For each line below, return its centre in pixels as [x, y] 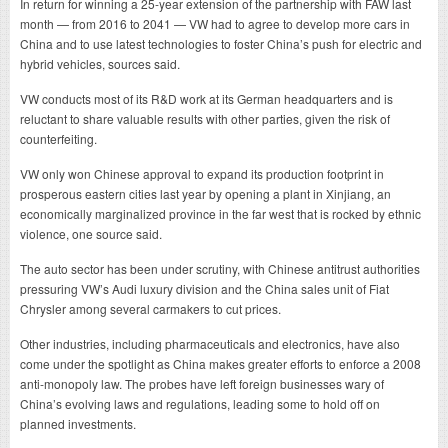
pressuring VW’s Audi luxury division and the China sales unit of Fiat [204, 288]
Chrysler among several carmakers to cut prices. [150, 308]
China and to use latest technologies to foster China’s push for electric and [221, 43]
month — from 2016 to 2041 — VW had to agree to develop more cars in [215, 23]
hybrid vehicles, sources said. [100, 63]
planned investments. [78, 423]
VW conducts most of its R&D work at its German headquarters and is [206, 98]
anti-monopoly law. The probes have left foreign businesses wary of [202, 383]
